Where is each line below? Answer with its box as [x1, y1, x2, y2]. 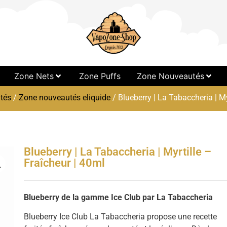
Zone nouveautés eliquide [18, 93, 110, 102]
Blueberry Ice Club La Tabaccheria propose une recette [24, 212, 217, 222]
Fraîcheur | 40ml [24, 157, 105, 169]
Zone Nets [14, 71, 54, 81]
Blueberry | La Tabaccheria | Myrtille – [24, 145, 212, 158]
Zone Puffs [79, 71, 121, 81]
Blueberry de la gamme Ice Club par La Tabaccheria [24, 193, 213, 202]
